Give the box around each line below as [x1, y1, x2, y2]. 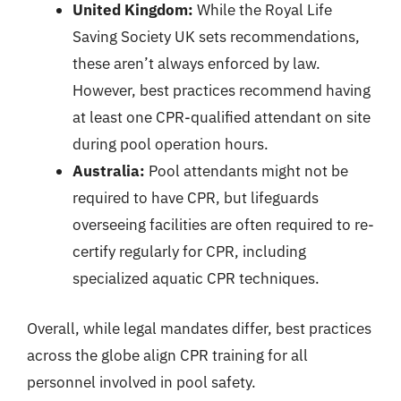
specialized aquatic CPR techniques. [73, 269, 320, 288]
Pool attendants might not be [145, 161, 348, 181]
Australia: [73, 161, 145, 181]
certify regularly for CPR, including [73, 242, 306, 261]
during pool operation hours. [73, 134, 269, 154]
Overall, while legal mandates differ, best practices [27, 318, 371, 338]
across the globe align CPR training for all [27, 345, 308, 365]
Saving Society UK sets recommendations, [73, 27, 360, 47]
